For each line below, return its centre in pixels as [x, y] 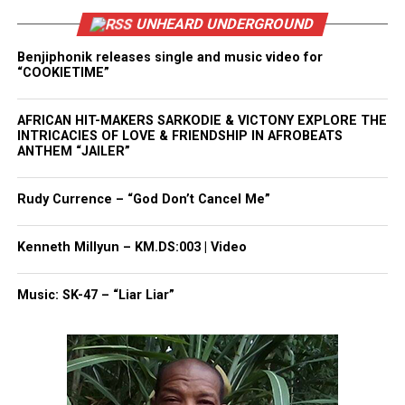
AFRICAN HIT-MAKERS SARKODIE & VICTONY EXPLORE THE [202, 120]
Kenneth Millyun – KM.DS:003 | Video [132, 247]
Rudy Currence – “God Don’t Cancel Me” [143, 199]
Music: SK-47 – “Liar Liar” [95, 295]
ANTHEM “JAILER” [73, 151]
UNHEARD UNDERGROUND [225, 24]
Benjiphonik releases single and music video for [170, 57]
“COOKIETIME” [63, 72]
